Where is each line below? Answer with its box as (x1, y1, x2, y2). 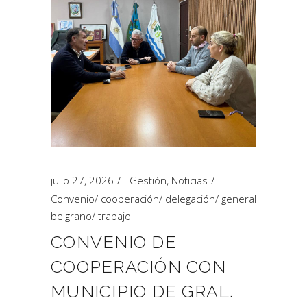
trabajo (98, 209, 131, 223)
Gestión (130, 173, 167, 187)
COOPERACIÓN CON (51, 256, 226, 277)
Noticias (171, 173, 208, 187)
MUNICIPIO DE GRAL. (51, 281, 234, 302)
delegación (165, 192, 215, 206)
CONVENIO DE (51, 232, 177, 252)
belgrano (51, 209, 92, 223)
